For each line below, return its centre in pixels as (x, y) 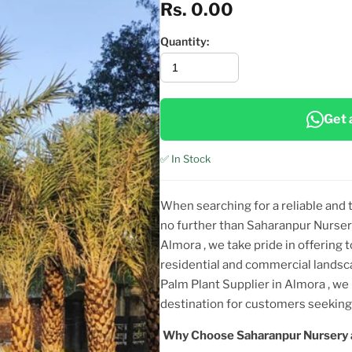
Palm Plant (190, 284)
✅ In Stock (185, 158)
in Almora (300, 284)
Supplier (246, 284)
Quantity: (185, 41)
